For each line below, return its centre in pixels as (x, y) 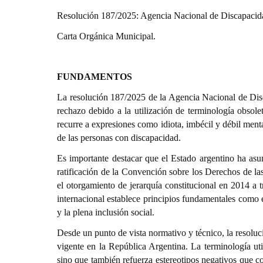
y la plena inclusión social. (106, 212)
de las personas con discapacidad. (119, 138)
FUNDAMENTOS (95, 77)
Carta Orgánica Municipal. (106, 36)
